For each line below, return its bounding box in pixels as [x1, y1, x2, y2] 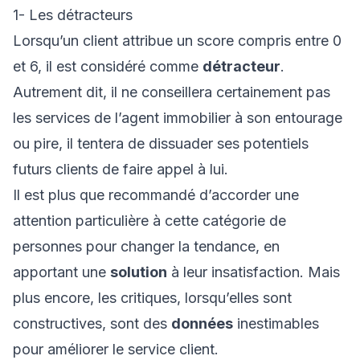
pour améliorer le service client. [13, 341, 223, 358]
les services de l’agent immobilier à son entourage [13, 109, 342, 126]
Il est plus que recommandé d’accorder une [13, 186, 299, 203]
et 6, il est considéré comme [13, 58, 202, 75]
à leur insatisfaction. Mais [167, 264, 340, 280]
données [171, 315, 233, 332]
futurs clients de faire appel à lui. [13, 161, 228, 178]
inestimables [233, 315, 319, 332]
